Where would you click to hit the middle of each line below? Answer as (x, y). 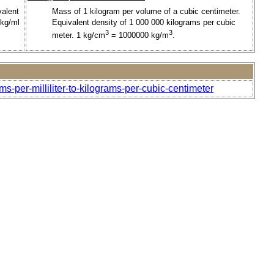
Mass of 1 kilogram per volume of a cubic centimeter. (146, 11)
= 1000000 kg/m (139, 35)
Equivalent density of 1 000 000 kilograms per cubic (144, 22)
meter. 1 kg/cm (79, 35)
